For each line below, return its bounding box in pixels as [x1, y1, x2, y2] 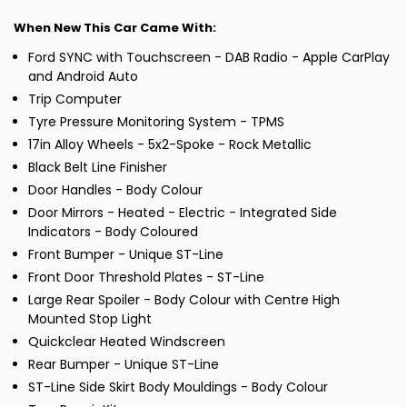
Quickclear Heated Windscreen [28, 332, 225, 351]
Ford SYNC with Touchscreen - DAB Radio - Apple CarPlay [28, 47, 390, 66]
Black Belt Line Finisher [28, 157, 167, 176]
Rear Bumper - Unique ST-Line [28, 354, 219, 373]
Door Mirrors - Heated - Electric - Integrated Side [28, 203, 337, 222]
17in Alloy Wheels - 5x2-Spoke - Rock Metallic [28, 134, 312, 154]
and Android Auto [28, 66, 138, 85]
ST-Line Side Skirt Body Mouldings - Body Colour [28, 377, 328, 396]
